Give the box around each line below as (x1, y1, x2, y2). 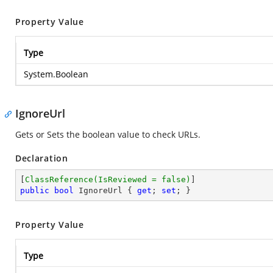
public (20, 186, 49, 195)
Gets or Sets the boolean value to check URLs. (15, 129, 200, 140)
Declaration (15, 152, 68, 164)
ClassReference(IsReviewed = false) (25, 175, 191, 184)
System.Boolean (24, 68, 88, 80)
